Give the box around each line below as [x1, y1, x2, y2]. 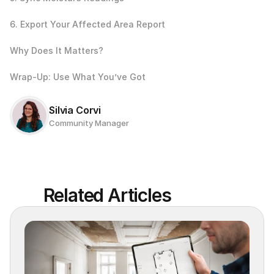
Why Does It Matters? [10, 45, 103, 56]
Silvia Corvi [49, 103, 102, 116]
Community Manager [49, 117, 129, 128]
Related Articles [43, 183, 171, 206]
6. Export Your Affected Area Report [10, 18, 165, 29]
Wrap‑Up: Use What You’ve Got [10, 71, 146, 82]
